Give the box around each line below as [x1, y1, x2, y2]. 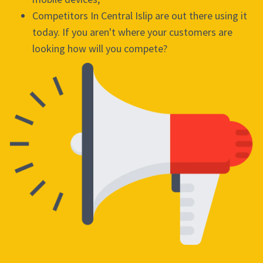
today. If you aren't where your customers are [32, 25, 232, 39]
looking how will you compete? [32, 41, 167, 55]
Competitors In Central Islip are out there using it [32, 8, 247, 22]
